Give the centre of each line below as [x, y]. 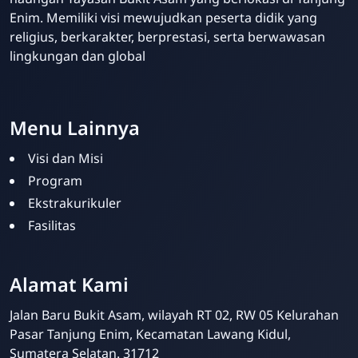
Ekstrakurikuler [75, 203]
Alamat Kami [69, 285]
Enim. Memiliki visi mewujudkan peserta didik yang [163, 18]
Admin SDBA [241, 281]
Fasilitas [52, 226]
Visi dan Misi [66, 159]
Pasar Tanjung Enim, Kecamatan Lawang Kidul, [150, 334]
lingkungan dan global [78, 56]
